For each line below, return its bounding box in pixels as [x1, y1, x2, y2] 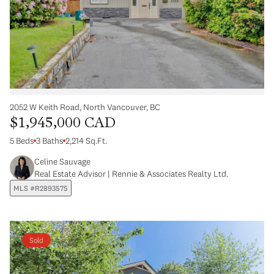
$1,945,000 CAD [10, 117, 116, 131]
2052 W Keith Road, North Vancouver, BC [10, 102, 160, 113]
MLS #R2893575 [13, 183, 68, 193]
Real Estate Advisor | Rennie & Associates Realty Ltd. [34, 168, 228, 180]
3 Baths [36, 135, 63, 147]
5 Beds [10, 135, 34, 147]
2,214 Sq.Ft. [65, 135, 107, 147]
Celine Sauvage [34, 156, 91, 168]
